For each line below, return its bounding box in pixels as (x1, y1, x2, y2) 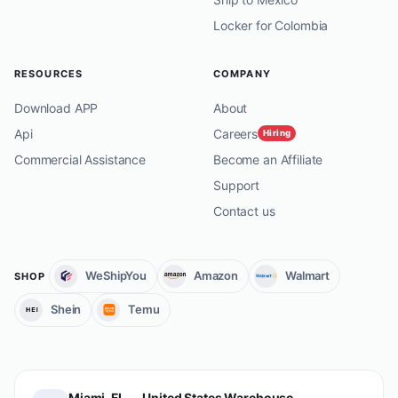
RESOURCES (14, 67, 83, 80)
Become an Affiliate (213, 151, 323, 167)
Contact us (213, 203, 275, 219)
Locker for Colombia (213, 17, 329, 33)
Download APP (14, 99, 99, 115)
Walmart (285, 268, 330, 283)
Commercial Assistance (14, 151, 147, 167)
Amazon (193, 268, 239, 283)
